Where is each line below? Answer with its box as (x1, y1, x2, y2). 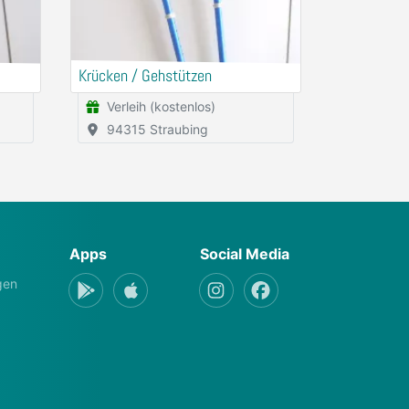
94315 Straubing (107, 121, 208, 137)
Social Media (199, 245, 289, 263)
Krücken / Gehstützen (79, 66, 212, 86)
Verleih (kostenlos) (107, 99, 215, 114)
